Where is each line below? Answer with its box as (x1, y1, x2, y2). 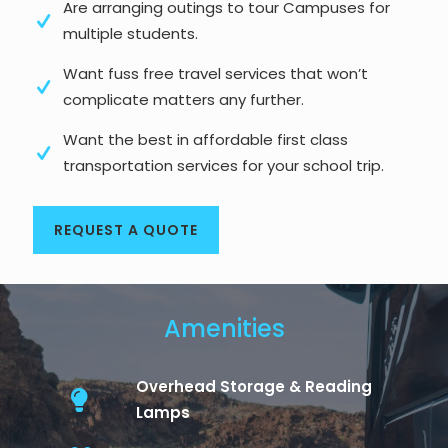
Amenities (163, 311, 285, 345)
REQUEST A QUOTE (54, 219, 198, 240)
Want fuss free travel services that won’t (63, 62, 368, 84)
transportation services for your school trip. (63, 154, 384, 176)
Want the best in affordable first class (63, 128, 348, 150)
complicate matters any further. (63, 88, 304, 110)
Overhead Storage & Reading (136, 375, 372, 397)
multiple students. (63, 22, 198, 44)
